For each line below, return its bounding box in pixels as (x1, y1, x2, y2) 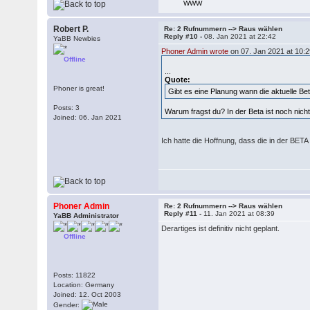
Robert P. (53, 24, 89, 34)
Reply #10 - (164, 33, 205, 40)
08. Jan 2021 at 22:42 (204, 33, 277, 40)
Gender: (53, 300, 82, 309)
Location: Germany (53, 281, 115, 289)
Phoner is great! (53, 84, 105, 92)
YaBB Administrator (53, 212, 120, 219)
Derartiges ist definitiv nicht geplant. (161, 224, 280, 232)
